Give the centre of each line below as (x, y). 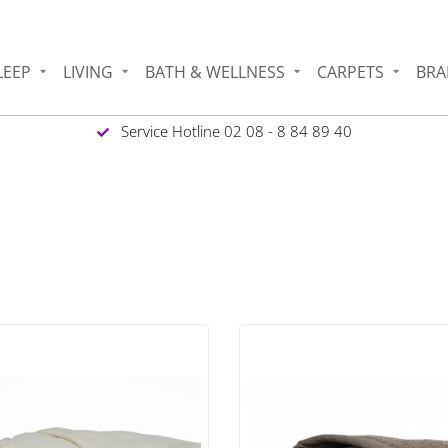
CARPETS (351, 71)
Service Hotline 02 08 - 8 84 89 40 (234, 130)
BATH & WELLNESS (215, 71)
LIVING (88, 71)
